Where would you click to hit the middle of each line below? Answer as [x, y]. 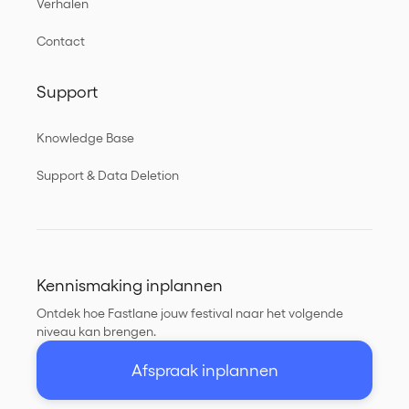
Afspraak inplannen [204, 370]
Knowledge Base [85, 138]
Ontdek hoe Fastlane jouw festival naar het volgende [190, 313]
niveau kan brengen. [96, 331]
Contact [61, 41]
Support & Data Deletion [108, 175]
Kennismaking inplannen [130, 285]
